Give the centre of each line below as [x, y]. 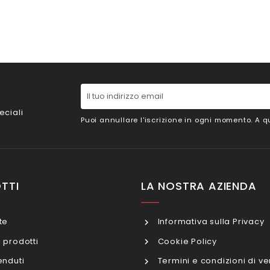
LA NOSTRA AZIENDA [199, 186]
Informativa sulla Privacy [210, 222]
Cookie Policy [186, 241]
